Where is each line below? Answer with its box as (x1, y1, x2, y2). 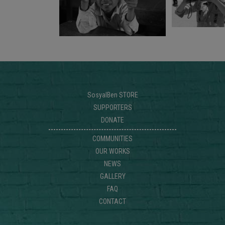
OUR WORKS (95, 147, 130, 155)
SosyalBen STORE (87, 90, 138, 99)
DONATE (101, 116, 124, 124)
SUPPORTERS (93, 103, 132, 111)
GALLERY (99, 172, 126, 180)
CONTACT (99, 197, 126, 205)
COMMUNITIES (92, 134, 133, 143)
